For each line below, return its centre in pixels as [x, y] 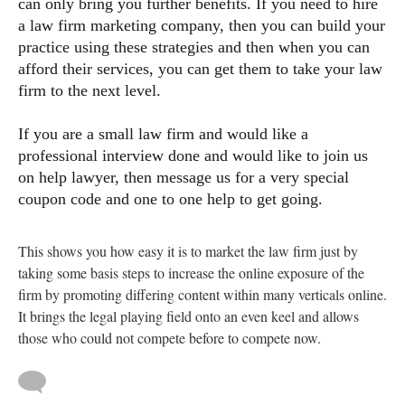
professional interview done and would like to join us [193, 155]
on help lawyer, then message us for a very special [184, 177]
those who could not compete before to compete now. [170, 338]
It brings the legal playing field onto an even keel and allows [188, 316]
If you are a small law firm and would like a [163, 134]
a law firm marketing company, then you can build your [202, 25]
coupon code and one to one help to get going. [173, 199]
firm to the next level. [92, 90]
